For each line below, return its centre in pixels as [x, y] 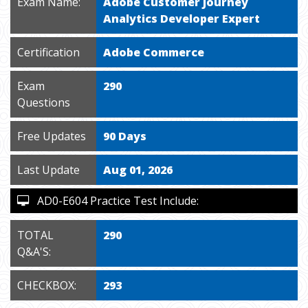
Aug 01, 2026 [138, 170]
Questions [44, 102]
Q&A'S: [34, 252]
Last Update [48, 170]
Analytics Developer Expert [182, 19]
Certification [48, 52]
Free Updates [52, 136]
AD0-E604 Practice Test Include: [114, 201]
